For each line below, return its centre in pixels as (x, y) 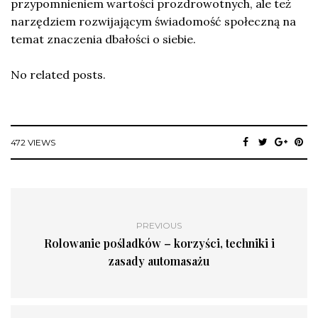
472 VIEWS (33, 142)
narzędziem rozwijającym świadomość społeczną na (153, 21)
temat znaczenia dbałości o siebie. (103, 39)
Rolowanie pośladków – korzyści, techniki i (159, 243)
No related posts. (58, 74)
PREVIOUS (159, 225)
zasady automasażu (159, 261)
